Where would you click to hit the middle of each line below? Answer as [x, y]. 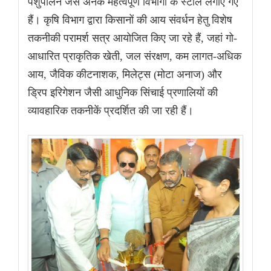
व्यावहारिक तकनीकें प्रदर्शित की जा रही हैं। [111, 111]
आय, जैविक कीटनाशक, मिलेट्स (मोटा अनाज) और [125, 75]
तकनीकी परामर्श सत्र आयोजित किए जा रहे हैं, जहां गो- [132, 38]
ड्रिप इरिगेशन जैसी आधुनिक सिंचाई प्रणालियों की [123, 93]
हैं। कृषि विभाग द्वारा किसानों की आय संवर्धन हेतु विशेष [130, 20]
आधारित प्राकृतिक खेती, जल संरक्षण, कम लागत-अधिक [135, 57]
